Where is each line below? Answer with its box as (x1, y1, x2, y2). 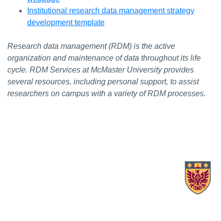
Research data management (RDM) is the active (7, 42, 175, 51)
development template (27, 18, 105, 27)
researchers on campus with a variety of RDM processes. (7, 89, 206, 98)
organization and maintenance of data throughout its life (7, 54, 201, 63)
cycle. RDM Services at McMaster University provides (7, 66, 194, 74)
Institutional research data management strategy (27, 6, 194, 15)
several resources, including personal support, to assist (7, 77, 199, 86)
